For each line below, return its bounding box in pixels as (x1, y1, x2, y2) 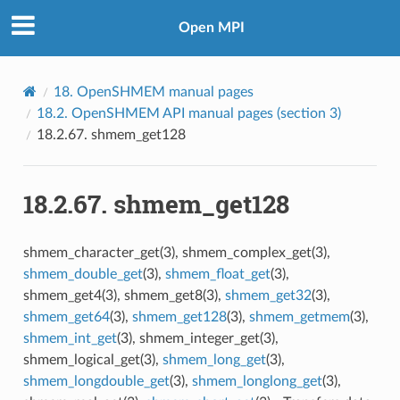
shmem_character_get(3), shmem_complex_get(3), (22, 245, 330, 260)
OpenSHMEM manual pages (76, 84, 254, 99)
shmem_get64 (22, 309, 110, 324)
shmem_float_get (164, 266, 271, 281)
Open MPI (179, 21, 245, 36)
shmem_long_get (162, 352, 266, 367)
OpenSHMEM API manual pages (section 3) (71, 105, 341, 121)
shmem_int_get (22, 330, 117, 346)
